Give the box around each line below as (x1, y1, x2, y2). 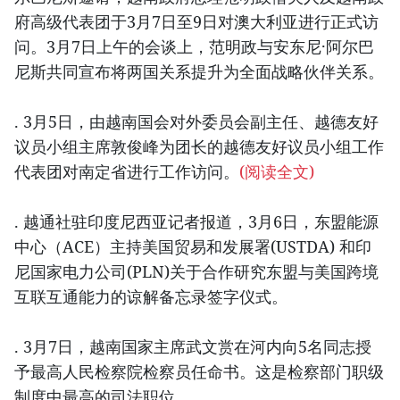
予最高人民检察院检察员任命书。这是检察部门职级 (14, 361, 384, 383)
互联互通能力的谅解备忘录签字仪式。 (14, 286, 287, 308)
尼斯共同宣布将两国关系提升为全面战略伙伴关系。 (14, 61, 384, 83)
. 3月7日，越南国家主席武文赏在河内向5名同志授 (14, 336, 371, 358)
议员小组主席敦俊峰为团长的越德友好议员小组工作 (14, 136, 384, 158)
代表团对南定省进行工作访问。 (14, 161, 239, 183)
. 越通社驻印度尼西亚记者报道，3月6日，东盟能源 (14, 211, 379, 233)
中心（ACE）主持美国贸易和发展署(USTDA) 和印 (14, 236, 371, 258)
